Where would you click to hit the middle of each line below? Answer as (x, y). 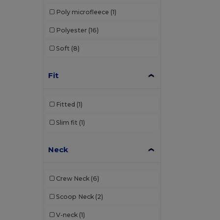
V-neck (67, 215)
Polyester (71, 30)
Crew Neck (72, 178)
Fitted (65, 104)
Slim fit (67, 122)
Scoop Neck (75, 196)
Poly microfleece (82, 12)
